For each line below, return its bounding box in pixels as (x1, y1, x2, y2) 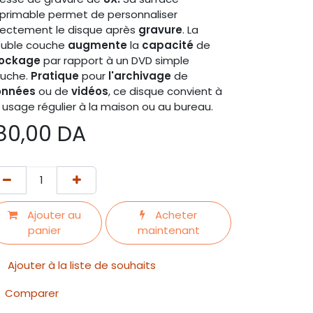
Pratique (31, 68, 82, 83)
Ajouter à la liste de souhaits (8, 258, 156, 272)
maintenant (137, 223, 200, 238)
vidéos (71, 84, 108, 99)
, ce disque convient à (108, 84, 222, 99)
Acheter (152, 208, 198, 222)
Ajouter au (24, 208, 82, 222)
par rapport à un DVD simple (43, 53, 189, 68)
